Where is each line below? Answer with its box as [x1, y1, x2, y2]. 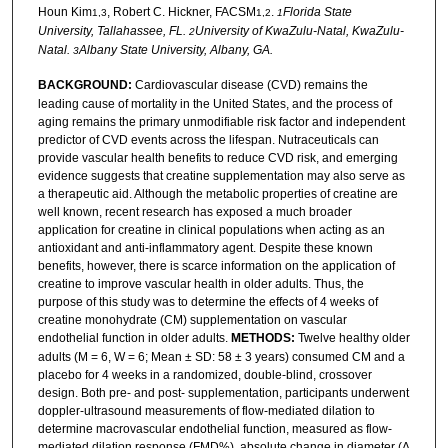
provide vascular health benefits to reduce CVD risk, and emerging [37, 150, 398, 165]
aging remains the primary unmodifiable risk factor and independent [37, 114, 405, 129]
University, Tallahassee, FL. [37, 24, 189, 39]
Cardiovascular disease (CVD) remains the [131, 77, 368, 92]
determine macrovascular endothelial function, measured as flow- [37, 421, 392, 436]
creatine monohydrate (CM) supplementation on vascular [37, 312, 347, 327]
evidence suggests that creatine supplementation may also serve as [37, 168, 405, 183]
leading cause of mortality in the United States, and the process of [37, 96, 392, 111]
